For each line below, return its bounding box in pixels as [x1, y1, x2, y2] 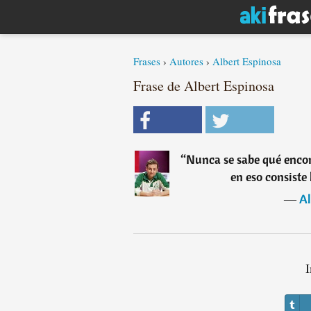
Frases [133, 54, 160, 68]
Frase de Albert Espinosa [133, 76, 274, 95]
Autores [169, 54, 203, 68]
